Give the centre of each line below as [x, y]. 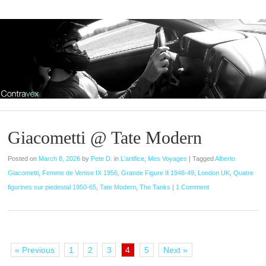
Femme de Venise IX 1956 [80, 172]
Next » [175, 251]
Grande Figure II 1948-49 [158, 172]
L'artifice [133, 158]
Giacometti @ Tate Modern [105, 137]
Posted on [23, 158]
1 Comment [193, 187]
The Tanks [155, 187]
